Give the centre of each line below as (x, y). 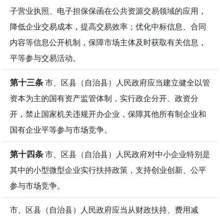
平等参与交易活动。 (45, 58)
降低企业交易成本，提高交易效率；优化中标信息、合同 (108, 26)
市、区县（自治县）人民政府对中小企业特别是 (127, 154)
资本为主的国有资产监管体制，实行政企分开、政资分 (104, 98)
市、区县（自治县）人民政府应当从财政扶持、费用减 (104, 209)
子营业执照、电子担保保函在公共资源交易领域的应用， (108, 11)
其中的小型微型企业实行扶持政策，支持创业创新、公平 (108, 170)
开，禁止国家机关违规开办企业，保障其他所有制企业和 (108, 114)
